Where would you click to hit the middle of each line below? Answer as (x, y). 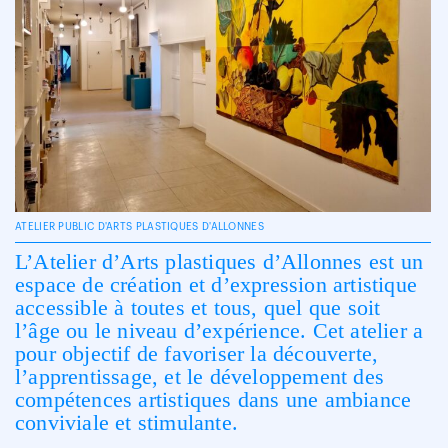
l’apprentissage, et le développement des (200, 376)
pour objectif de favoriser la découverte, (197, 353)
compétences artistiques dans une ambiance (213, 399)
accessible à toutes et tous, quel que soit (198, 307)
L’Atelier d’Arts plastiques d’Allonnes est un (219, 261)
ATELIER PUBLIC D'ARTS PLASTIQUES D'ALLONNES (139, 226)
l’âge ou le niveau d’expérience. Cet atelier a (219, 330)
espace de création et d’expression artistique (216, 284)
